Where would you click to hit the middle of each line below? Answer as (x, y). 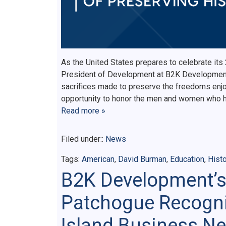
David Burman (142, 159)
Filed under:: (83, 139)
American (98, 159)
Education (187, 159)
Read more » (83, 111)
